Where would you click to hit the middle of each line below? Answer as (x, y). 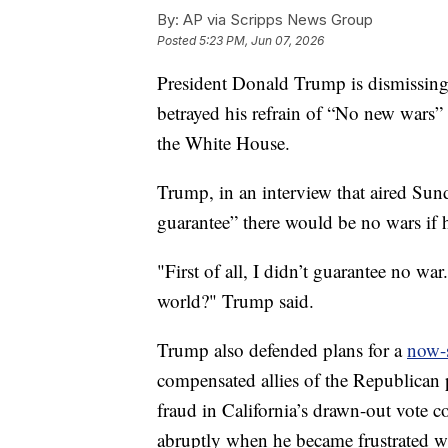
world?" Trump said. (235, 301)
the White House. (223, 143)
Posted (178, 41)
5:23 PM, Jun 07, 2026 (261, 41)
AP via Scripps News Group (276, 20)
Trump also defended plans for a (282, 350)
